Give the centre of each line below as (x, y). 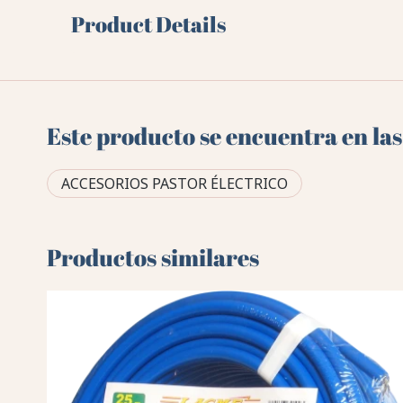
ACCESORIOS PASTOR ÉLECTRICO (175, 184)
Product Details (148, 25)
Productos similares (153, 258)
